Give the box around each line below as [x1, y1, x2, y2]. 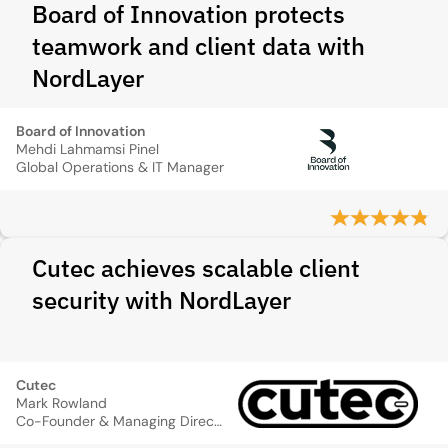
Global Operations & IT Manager [16, 158, 224, 176]
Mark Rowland [16, 394, 107, 412]
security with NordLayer [32, 284, 291, 316]
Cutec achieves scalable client [32, 252, 360, 284]
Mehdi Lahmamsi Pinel [16, 140, 159, 158]
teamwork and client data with [32, 30, 365, 62]
